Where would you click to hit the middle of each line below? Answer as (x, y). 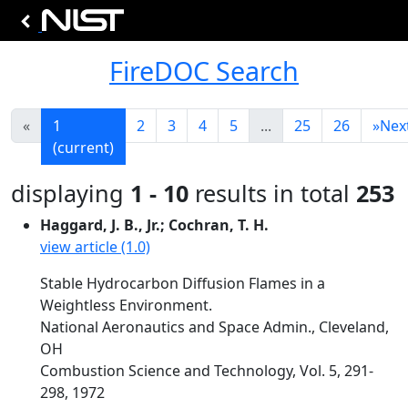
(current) (83, 148)
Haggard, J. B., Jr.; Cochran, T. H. (154, 225)
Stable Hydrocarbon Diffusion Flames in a (183, 283)
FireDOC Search (204, 71)
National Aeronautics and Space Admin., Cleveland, (214, 327)
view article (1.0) (95, 247)
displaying (71, 193)
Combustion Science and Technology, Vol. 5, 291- (207, 371)
